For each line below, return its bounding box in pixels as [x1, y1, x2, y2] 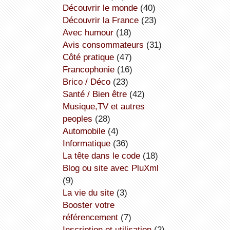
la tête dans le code [67, 150, 140, 161]
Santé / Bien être [68, 89, 127, 100]
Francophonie [67, 64, 114, 75]
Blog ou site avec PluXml [68, 163, 159, 174]
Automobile [68, 126, 105, 137]
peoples [62, 113, 92, 124]
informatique [65, 138, 110, 149]
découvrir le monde [68, 3, 138, 13]
